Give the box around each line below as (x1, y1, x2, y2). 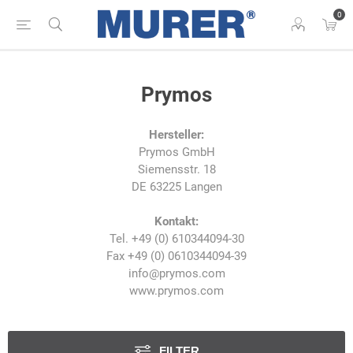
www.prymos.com (129, 284, 224, 298)
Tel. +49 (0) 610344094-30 (109, 232, 244, 246)
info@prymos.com (128, 266, 225, 281)
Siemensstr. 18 (137, 162, 216, 176)
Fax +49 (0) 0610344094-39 (106, 249, 247, 263)
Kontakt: (154, 214, 199, 229)
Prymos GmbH (138, 145, 215, 159)
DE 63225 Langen (131, 180, 222, 194)
